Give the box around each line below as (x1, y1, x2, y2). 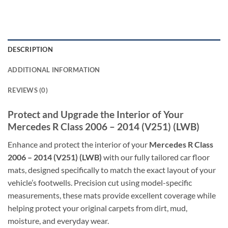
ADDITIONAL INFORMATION (8, 66, 100, 74)
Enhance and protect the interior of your (8, 139, 149, 150)
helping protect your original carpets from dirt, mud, (8, 203, 187, 213)
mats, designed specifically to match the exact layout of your (8, 165, 216, 175)
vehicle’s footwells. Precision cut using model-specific (8, 178, 192, 188)
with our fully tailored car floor (102, 152, 210, 162)
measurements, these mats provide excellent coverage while (8, 190, 216, 201)
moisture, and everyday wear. (8, 216, 109, 226)
